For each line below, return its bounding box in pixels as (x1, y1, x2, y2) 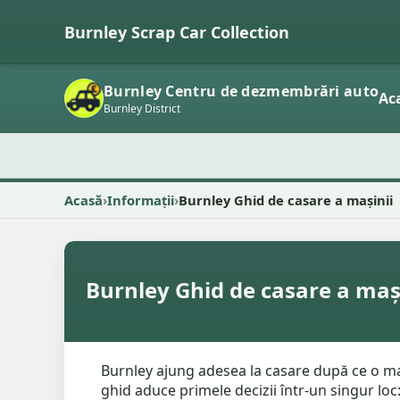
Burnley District (104, 100, 180, 116)
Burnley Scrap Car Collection (64, 21, 289, 43)
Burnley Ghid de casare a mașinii (179, 191, 393, 209)
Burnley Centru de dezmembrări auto (104, 80, 379, 101)
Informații (107, 191, 174, 209)
